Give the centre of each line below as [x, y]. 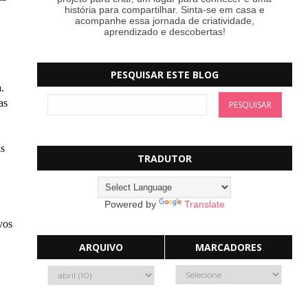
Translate [204, 204]
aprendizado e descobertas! [164, 31]
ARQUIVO [101, 247]
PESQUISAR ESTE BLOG [164, 75]
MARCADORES [228, 247]
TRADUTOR [164, 158]
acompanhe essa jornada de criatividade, [164, 20]
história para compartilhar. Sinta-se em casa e [164, 9]
